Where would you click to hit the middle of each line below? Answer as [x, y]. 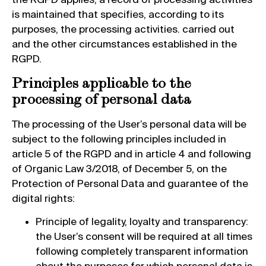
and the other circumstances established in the [124, 44]
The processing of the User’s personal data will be [129, 123]
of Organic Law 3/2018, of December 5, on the [119, 168]
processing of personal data [102, 98]
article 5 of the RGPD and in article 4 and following [132, 153]
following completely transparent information [142, 251]
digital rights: [43, 198]
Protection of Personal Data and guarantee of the [130, 183]
